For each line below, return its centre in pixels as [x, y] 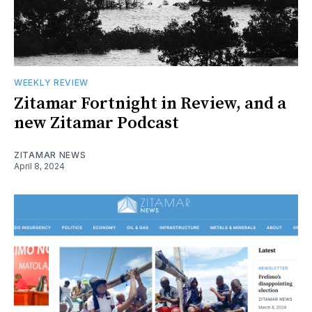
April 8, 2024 [39, 166]
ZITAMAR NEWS [50, 155]
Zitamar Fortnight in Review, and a [150, 103]
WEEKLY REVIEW [52, 82]
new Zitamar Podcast [96, 123]
